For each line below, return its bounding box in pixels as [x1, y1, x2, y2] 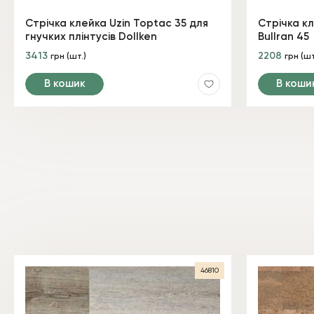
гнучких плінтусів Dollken [25, 31, 157, 42]
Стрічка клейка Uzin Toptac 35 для [25, 18, 208, 29]
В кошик [43, 78, 86, 89]
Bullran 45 [257, 31, 309, 42]
